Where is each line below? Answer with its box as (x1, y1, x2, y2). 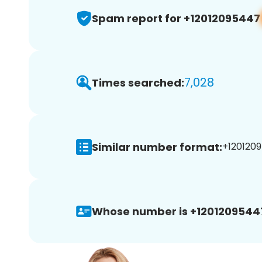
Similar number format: (92, 139, 222, 154)
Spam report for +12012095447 (92, 11, 260, 26)
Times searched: (92, 75, 184, 90)
